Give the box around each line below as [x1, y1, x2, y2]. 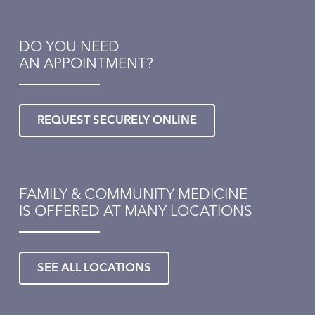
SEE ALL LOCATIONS [37, 262, 151, 274]
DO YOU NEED [18, 39, 120, 55]
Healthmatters [34, 281, 89, 290]
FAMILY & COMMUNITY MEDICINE [18, 187, 247, 202]
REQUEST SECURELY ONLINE [37, 114, 197, 127]
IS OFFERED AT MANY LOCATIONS [18, 204, 252, 219]
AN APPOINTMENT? [18, 56, 153, 72]
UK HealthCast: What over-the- [43, 292, 261, 310]
